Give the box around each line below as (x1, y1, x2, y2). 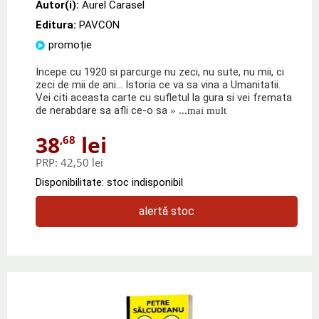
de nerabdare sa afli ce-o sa (36, 103, 167, 117)
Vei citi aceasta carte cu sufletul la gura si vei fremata (36, 90, 292, 104)
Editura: (36, 18, 79, 31)
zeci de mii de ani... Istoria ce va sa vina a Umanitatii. (36, 78, 281, 91)
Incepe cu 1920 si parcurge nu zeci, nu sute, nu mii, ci (36, 65, 284, 78)
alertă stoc (139, 204, 194, 218)
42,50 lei (61, 155, 103, 169)
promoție (48, 38, 92, 51)
